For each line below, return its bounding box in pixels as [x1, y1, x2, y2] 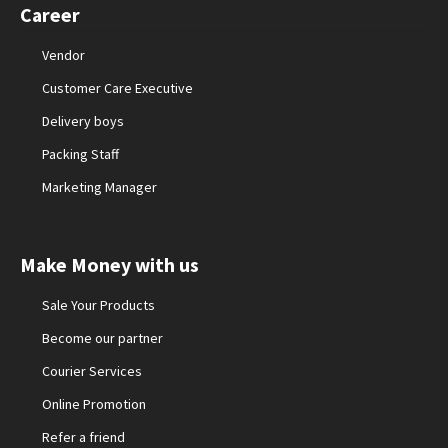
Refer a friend [42, 427, 126, 446]
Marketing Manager [42, 177, 158, 196]
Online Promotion [42, 394, 147, 413]
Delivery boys [42, 111, 125, 130]
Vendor [42, 45, 86, 64]
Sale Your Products [42, 295, 156, 314]
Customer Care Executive [42, 78, 194, 97]
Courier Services [42, 361, 143, 380]
